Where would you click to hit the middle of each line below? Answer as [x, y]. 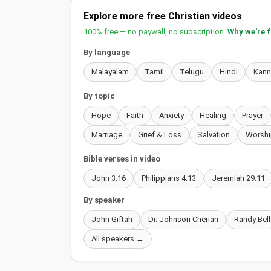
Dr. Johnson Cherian [183, 219]
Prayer [253, 115]
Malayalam [110, 71]
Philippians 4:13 [169, 178]
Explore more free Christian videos [163, 16]
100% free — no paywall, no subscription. [155, 31]
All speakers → [118, 238]
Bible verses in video [122, 158]
